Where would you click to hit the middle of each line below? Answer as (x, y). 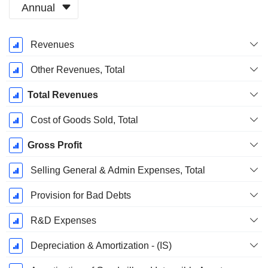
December (31, 69)
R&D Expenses (63, 221)
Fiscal (31, 43)
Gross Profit (54, 145)
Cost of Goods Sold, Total (84, 120)
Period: (31, 56)
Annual (38, 7)
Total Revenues (63, 95)
